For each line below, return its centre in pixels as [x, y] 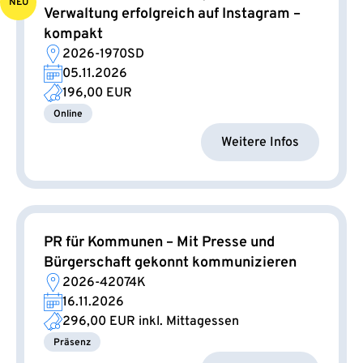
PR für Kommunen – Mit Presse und [159, 243]
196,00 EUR [97, 94]
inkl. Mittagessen [187, 322]
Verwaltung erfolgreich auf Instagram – [172, 15]
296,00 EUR [99, 322]
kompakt [73, 35]
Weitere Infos [260, 142]
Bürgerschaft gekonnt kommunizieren [170, 263]
